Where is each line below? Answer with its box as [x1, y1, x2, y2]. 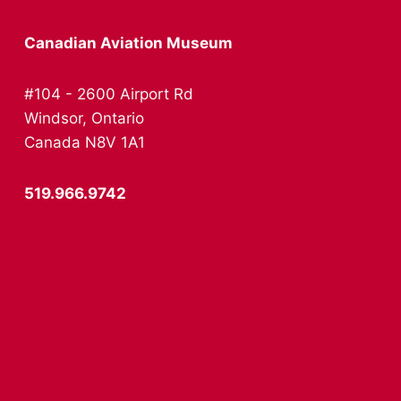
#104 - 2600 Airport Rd [24, 84, 193, 103]
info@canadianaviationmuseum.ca [24, 208, 289, 226]
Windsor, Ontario [24, 108, 144, 127]
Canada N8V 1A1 [24, 132, 145, 151]
